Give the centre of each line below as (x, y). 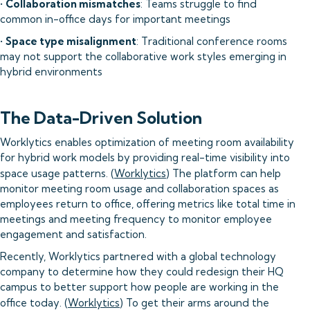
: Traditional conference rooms (212, 41)
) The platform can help (224, 173)
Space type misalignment (71, 41)
